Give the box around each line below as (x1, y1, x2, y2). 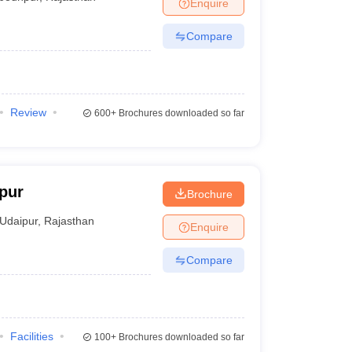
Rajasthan (44, 214, 95, 227)
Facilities (9, 330, 53, 343)
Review (9, 106, 46, 119)
